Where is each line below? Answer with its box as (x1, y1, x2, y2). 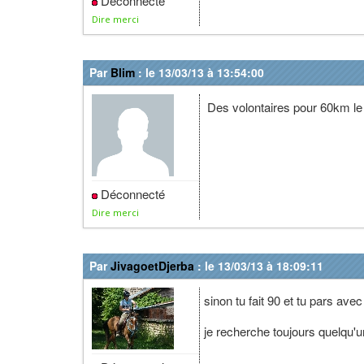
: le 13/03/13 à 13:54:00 (135, 64, 264, 80)
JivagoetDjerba (110, 258, 194, 274)
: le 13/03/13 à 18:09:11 (194, 258, 323, 274)
